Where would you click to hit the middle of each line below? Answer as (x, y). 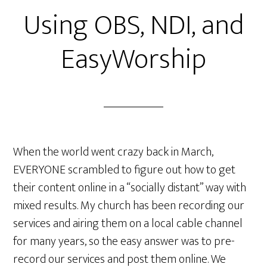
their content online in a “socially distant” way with (130, 188)
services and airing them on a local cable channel (128, 223)
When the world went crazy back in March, (114, 152)
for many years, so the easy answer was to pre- (124, 241)
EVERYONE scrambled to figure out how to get (125, 170)
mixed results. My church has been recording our (129, 206)
